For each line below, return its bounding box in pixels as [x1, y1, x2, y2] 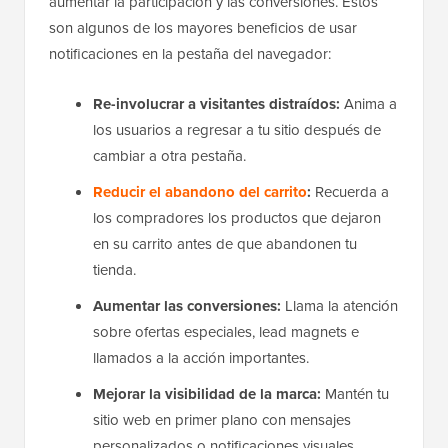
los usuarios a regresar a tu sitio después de [93, 119, 381, 142]
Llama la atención [281, 295, 398, 318]
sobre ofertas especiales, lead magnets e [93, 321, 359, 344]
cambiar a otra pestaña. [93, 145, 246, 168]
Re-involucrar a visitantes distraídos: [93, 93, 340, 116]
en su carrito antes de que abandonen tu [93, 233, 357, 256]
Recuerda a [311, 181, 389, 204]
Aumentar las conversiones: [93, 295, 281, 318]
